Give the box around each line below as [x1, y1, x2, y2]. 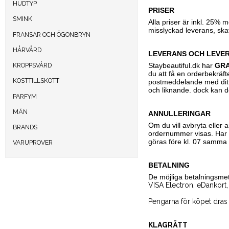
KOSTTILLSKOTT [13, 77, 59, 85]
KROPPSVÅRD [13, 61, 52, 70]
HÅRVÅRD [13, 45, 41, 54]
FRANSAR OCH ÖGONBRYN [13, 30, 90, 38]
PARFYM [13, 92, 37, 100]
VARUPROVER [13, 139, 53, 147]
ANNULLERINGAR [148, 109, 211, 118]
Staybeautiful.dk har [148, 61, 215, 70]
